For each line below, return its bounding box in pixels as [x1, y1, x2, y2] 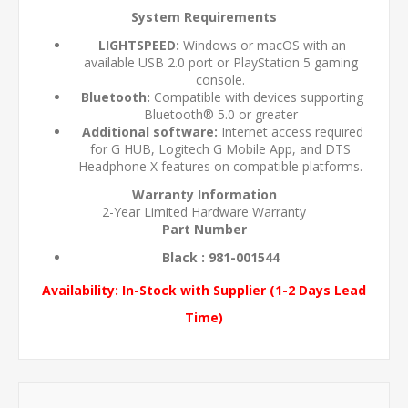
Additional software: [81, 123, 218, 141]
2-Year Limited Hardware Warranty [102, 203, 306, 221]
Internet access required [217, 123, 363, 141]
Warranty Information [131, 186, 277, 204]
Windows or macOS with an [179, 36, 346, 55]
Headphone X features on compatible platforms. [78, 158, 362, 176]
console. [196, 71, 245, 89]
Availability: [42, 281, 118, 300]
